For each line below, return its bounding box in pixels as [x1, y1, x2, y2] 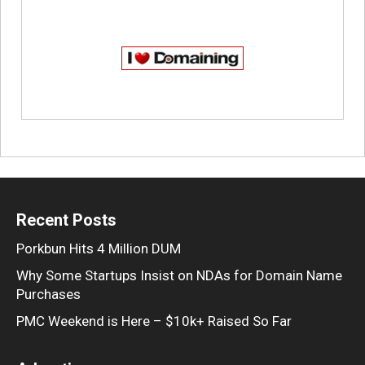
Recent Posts [16, 209, 117, 230]
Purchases [16, 285, 81, 302]
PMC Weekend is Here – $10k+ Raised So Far [16, 312, 292, 329]
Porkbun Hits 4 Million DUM [16, 240, 181, 257]
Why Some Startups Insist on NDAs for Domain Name [16, 266, 342, 284]
